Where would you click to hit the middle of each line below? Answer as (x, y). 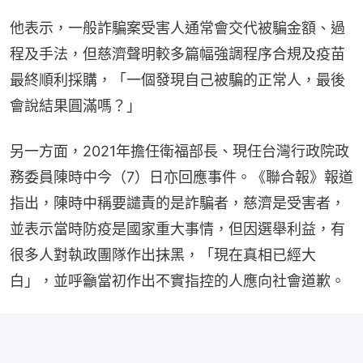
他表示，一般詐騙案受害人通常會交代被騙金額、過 (177, 28)
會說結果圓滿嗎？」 (75, 105)
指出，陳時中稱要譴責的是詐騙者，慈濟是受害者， (177, 203)
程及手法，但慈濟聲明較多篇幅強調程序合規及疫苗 (177, 53)
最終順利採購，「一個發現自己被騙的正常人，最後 (177, 79)
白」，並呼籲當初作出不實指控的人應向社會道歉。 (177, 280)
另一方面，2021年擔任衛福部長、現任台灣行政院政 (179, 151)
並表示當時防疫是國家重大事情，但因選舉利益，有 (177, 228)
